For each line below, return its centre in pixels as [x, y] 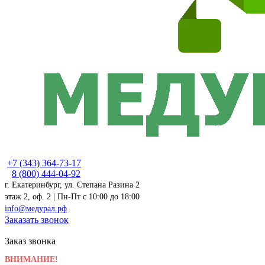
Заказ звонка [30, 241]
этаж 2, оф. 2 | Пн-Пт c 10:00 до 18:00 [72, 197]
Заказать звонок [37, 220]
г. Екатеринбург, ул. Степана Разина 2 [72, 185]
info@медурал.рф [36, 209]
